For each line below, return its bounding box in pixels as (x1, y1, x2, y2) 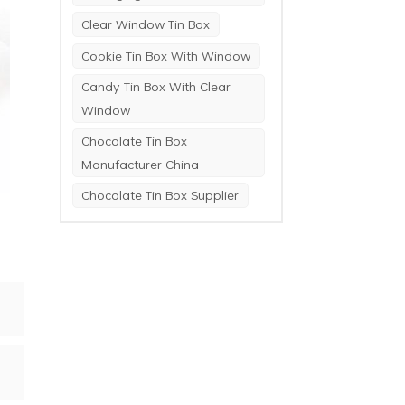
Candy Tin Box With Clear (81, 76, 231, 96)
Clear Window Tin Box (81, 14, 211, 34)
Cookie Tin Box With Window (81, 45, 251, 65)
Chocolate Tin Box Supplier (81, 185, 240, 205)
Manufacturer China (81, 155, 200, 174)
